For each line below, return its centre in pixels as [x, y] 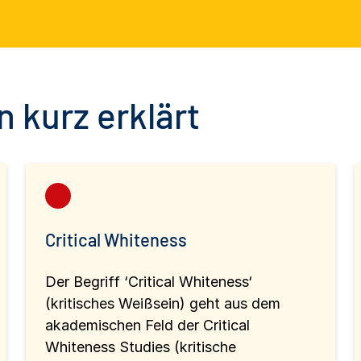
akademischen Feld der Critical [147, 325]
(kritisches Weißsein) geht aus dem [163, 303]
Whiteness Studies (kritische [141, 346]
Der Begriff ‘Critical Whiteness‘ [149, 281]
